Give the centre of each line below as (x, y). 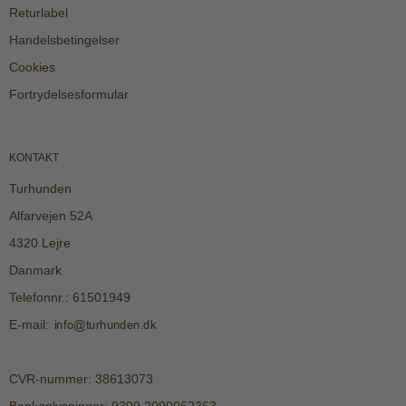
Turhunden (40, 189)
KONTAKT (34, 158)
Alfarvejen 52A (51, 216)
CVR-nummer (48, 379)
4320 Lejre (40, 243)
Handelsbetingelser (64, 40)
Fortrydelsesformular (69, 95)
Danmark (35, 271)
